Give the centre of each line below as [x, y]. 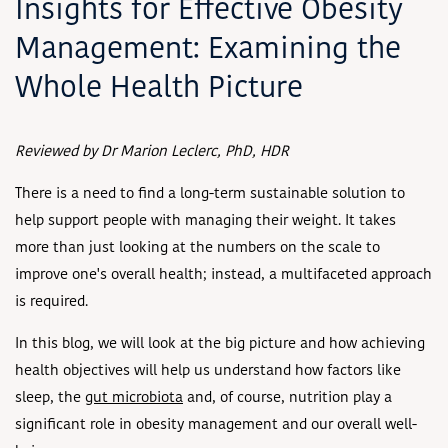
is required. [51, 302]
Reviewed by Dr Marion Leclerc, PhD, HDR [152, 152]
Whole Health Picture [159, 89]
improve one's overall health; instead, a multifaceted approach [223, 275]
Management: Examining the [208, 50]
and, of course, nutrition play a [287, 398]
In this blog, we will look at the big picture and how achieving [220, 344]
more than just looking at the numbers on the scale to [197, 248]
